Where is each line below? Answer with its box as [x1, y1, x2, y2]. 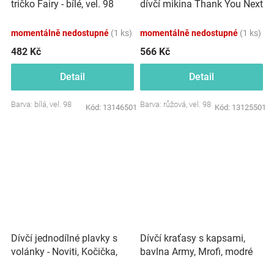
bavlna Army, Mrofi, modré [140, 246, 253, 257]
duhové [11, 259, 43, 271]
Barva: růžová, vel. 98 [140, 99, 211, 109]
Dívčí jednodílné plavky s [11, 232, 117, 244]
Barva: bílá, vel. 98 [11, 99, 72, 109]
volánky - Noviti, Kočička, [11, 245, 117, 257]
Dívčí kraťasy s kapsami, [140, 232, 245, 244]
